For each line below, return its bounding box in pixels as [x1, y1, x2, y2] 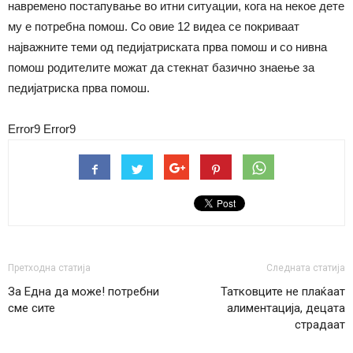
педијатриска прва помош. [8, 80, 150, 95]
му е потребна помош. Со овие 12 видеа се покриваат [8, 19, 299, 33]
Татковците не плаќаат [221, 284, 345, 299]
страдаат [295, 317, 345, 332]
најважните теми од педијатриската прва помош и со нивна [8, 39, 327, 54]
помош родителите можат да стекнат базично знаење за [8, 60, 314, 74]
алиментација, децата [227, 300, 345, 315]
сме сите [8, 300, 55, 315]
